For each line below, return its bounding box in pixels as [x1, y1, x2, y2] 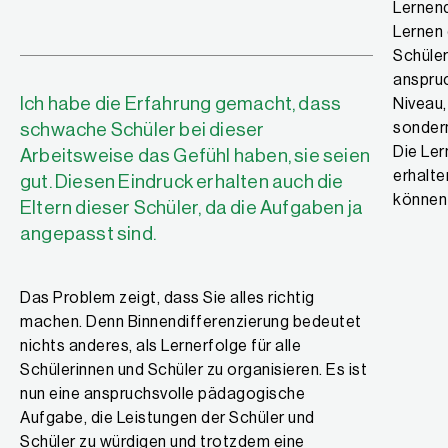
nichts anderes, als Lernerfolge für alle [20, 338, 301, 354]
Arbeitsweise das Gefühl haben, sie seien [20, 146, 371, 165]
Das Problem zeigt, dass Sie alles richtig [20, 290, 315, 306]
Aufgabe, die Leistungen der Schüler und [20, 410, 315, 426]
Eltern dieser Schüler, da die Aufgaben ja [20, 198, 364, 217]
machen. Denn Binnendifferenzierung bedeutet [20, 314, 362, 330]
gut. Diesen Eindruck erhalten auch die [20, 172, 344, 191]
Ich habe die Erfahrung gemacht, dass [20, 94, 342, 113]
